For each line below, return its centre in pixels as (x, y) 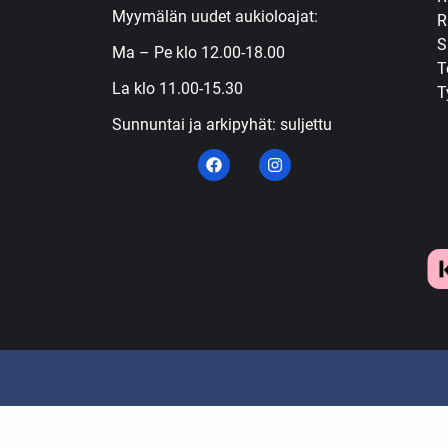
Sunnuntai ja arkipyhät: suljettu (222, 125)
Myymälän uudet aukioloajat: (217, 17)
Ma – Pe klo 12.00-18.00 (198, 53)
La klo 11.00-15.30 (177, 89)
